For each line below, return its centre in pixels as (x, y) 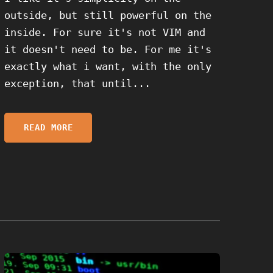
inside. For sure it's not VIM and (105, 32)
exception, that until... (78, 83)
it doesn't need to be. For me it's (108, 49)
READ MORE (48, 128)
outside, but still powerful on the (108, 15)
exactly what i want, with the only (108, 66)
